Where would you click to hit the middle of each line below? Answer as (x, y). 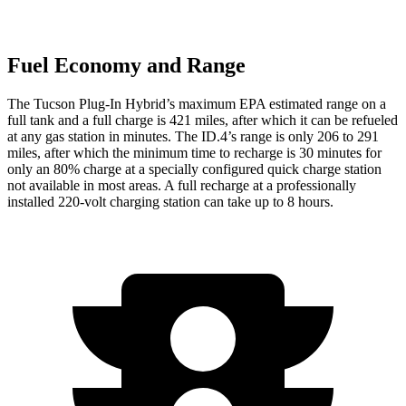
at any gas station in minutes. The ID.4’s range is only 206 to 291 (193, 136)
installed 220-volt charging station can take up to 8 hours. (170, 201)
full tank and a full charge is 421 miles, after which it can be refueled (203, 120)
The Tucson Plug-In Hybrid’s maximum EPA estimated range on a (197, 103)
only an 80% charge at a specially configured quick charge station (194, 169)
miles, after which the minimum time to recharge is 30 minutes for (194, 152)
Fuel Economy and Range (126, 66)
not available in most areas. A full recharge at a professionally (182, 185)
